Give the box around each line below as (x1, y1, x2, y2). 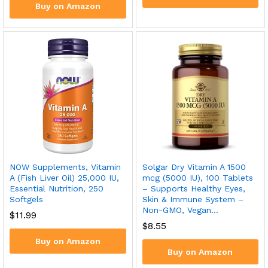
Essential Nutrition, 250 (10, 183, 103, 193)
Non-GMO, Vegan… (142, 205, 218, 215)
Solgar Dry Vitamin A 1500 (142, 162, 246, 172)
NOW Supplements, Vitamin (10, 162, 121, 172)
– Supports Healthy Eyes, (142, 183, 245, 193)
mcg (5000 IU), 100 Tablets (142, 172, 253, 182)
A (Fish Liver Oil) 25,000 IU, (10, 172, 119, 182)
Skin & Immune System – (142, 194, 243, 204)
